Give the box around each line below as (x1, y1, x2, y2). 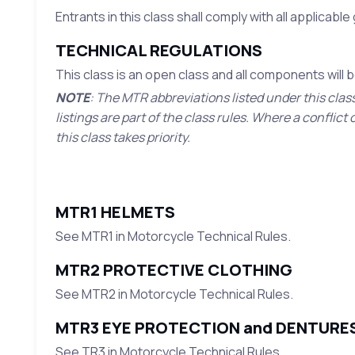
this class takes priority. (55, 128, 190, 147)
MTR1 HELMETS (55, 201, 175, 223)
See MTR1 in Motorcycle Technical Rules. (55, 227, 291, 246)
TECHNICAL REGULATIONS (55, 40, 262, 62)
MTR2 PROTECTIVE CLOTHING (55, 259, 292, 281)
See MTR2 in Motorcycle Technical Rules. (55, 285, 293, 303)
